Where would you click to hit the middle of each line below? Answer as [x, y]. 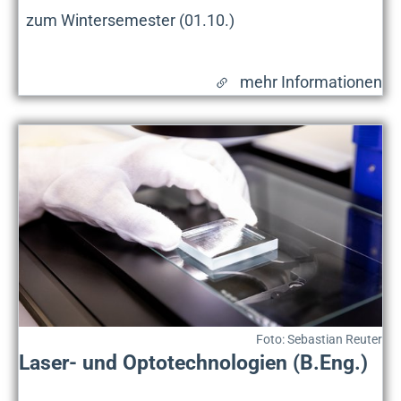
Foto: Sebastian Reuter [319, 340]
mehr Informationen [311, 81]
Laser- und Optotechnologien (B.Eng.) [193, 363]
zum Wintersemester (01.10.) [130, 20]
